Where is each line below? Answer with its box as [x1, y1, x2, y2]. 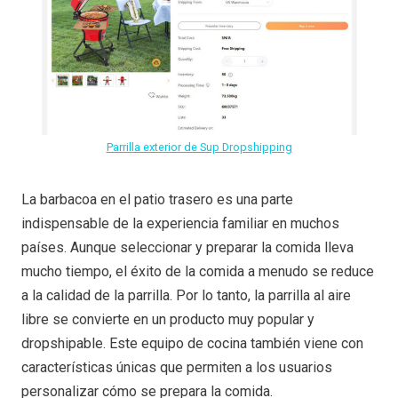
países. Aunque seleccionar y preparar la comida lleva [21, 239, 354, 257]
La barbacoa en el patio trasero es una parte [21, 191, 293, 209]
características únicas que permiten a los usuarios [21, 359, 332, 377]
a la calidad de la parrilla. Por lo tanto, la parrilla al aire [21, 287, 351, 305]
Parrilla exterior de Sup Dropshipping [106, 140, 292, 155]
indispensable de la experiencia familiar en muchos [21, 215, 339, 233]
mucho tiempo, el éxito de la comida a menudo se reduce [21, 263, 374, 281]
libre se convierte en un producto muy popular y [21, 311, 314, 329]
